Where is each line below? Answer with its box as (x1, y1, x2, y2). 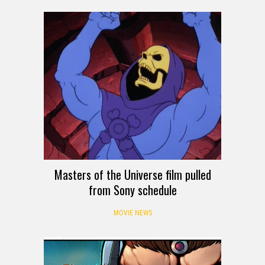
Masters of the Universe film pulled (54, 166, 211, 184)
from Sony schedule (88, 181, 177, 199)
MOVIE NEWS (113, 209, 152, 218)
